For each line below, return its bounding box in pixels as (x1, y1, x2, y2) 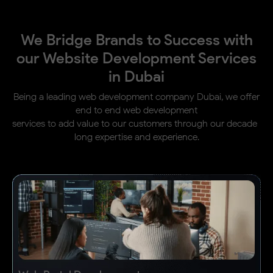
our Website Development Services (16, 49, 257, 67)
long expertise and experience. (74, 131, 199, 143)
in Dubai (108, 67, 165, 85)
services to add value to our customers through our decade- (12, 118, 261, 129)
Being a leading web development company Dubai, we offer (13, 91, 260, 102)
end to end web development (76, 104, 197, 116)
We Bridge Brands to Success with (20, 30, 253, 49)
